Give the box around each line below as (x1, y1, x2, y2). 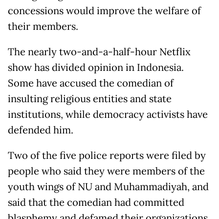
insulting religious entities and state (8, 92, 172, 106)
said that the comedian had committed (8, 196, 184, 209)
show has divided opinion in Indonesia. (8, 61, 184, 74)
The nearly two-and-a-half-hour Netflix (8, 45, 191, 59)
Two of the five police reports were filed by (8, 149, 206, 162)
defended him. (8, 124, 73, 137)
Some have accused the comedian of (8, 77, 174, 90)
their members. (8, 20, 78, 33)
